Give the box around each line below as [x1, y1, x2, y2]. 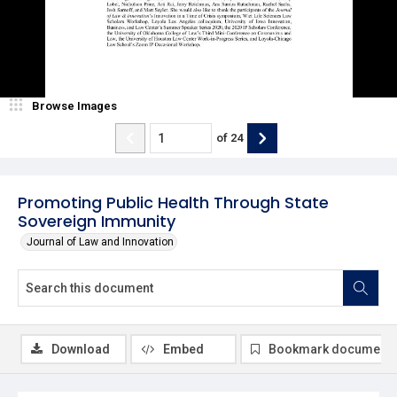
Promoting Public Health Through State [18, 191, 329, 214]
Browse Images [32, 98, 117, 113]
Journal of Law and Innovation [27, 235, 174, 248]
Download [51, 341, 110, 356]
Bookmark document [269, 341, 391, 356]
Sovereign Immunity [18, 209, 175, 232]
